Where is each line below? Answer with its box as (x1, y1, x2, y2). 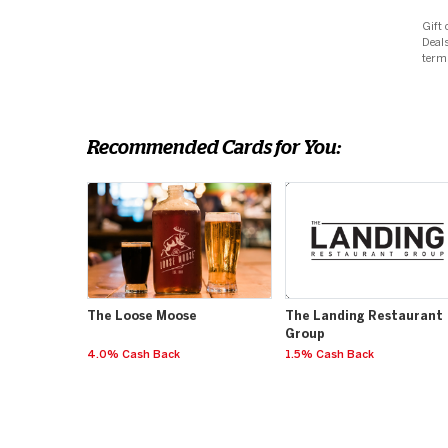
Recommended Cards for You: (87, 135, 341, 158)
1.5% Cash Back (285, 348, 374, 362)
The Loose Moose (87, 309, 197, 324)
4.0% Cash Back (87, 348, 180, 362)
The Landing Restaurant (285, 309, 443, 324)
